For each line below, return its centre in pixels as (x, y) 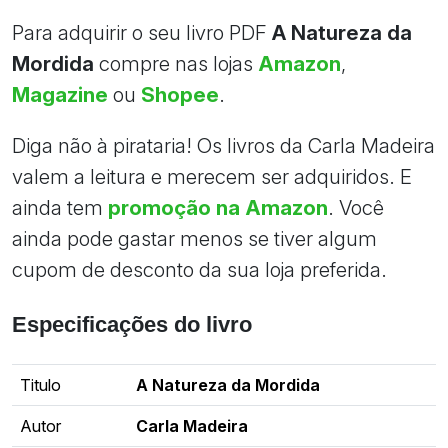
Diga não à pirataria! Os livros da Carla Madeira (223, 145)
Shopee (180, 94)
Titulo (40, 385)
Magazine (60, 94)
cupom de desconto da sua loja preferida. (199, 269)
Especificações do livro (132, 325)
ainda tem (60, 207)
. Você (356, 207)
